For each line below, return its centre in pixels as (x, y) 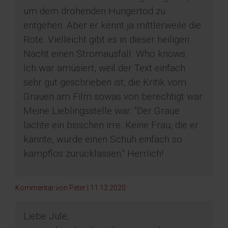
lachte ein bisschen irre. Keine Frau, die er (111, 125)
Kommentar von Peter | (53, 188)
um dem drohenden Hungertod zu (94, 11)
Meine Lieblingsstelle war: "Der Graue (102, 111)
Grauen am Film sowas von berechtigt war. (114, 97)
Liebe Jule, (46, 216)
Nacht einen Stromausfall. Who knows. (105, 54)
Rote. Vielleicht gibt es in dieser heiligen (106, 40)
